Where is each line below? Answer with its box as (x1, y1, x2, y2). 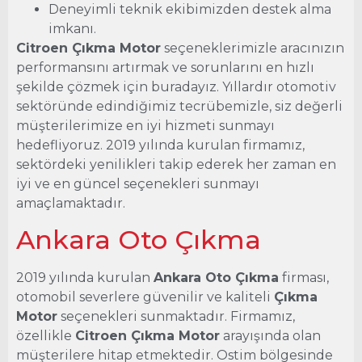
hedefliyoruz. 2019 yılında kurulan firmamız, (16, 137, 305, 153)
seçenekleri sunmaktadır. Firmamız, (57, 309, 295, 325)
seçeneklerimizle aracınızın (161, 40, 344, 56)
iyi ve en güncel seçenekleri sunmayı (16, 176, 259, 192)
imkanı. (48, 21, 96, 36)
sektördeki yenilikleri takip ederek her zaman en (16, 157, 336, 172)
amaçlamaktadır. (16, 196, 125, 211)
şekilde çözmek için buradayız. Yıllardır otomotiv (16, 79, 336, 95)
